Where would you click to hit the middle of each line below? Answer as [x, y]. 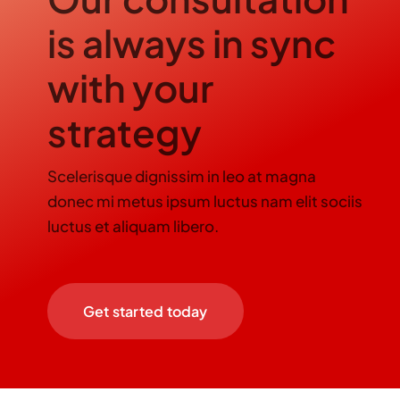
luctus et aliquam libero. [133, 225]
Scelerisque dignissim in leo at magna [181, 175]
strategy [124, 131]
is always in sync [191, 42]
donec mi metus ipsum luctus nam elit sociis [204, 200]
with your [130, 87]
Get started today [145, 311]
